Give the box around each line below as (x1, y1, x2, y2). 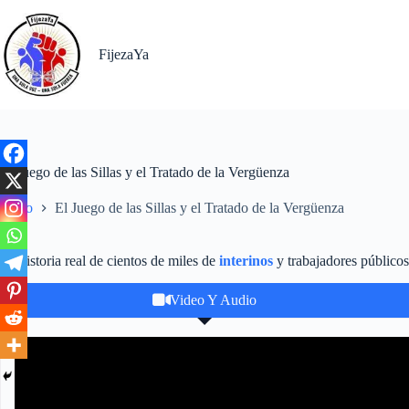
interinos (219, 253, 273, 269)
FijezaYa (99, 47, 149, 62)
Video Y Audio (169, 292, 257, 309)
